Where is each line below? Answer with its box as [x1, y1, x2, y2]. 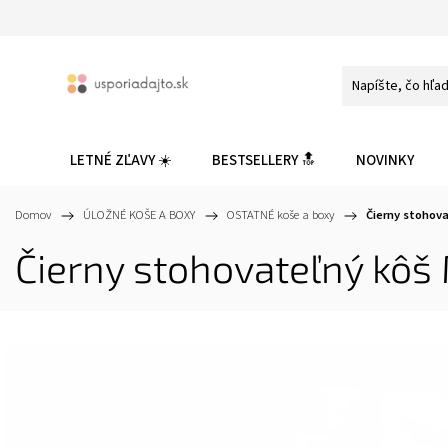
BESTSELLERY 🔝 [212, 150, 316, 171]
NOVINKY [356, 150, 414, 171]
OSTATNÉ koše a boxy [227, 206, 334, 224]
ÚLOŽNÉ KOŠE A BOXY [83, 206, 195, 224]
